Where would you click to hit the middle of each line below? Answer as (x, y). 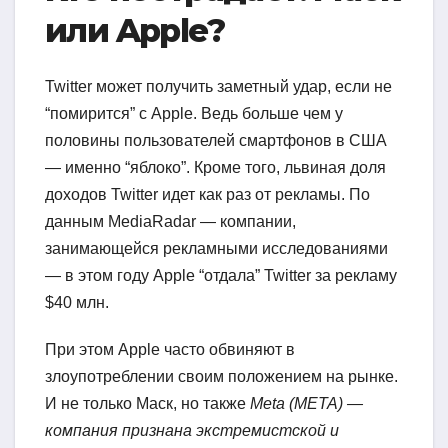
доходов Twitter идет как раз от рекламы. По (207, 195)
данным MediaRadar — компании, (170, 222)
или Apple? (134, 30)
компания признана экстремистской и (192, 431)
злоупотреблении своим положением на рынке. (221, 377)
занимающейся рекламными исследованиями (216, 249)
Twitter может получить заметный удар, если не (218, 87)
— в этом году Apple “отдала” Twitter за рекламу (221, 276)
